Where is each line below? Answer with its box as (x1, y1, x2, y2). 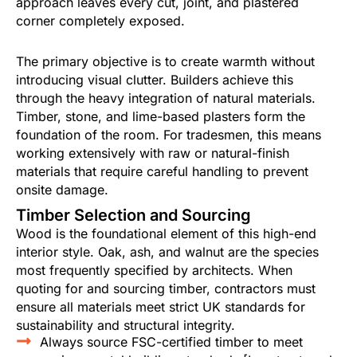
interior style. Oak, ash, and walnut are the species (16, 244, 319, 261)
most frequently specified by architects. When (16, 262, 292, 279)
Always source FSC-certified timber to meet (40, 334, 303, 351)
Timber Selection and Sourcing (16, 206, 251, 226)
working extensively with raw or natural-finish (16, 145, 289, 162)
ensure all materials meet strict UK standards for (16, 299, 305, 316)
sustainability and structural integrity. (16, 317, 235, 334)
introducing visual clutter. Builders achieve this (16, 72, 293, 88)
